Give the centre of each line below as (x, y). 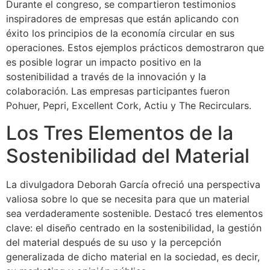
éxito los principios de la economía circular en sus (120, 33)
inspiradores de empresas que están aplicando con (122, 19)
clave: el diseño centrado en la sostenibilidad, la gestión (134, 228)
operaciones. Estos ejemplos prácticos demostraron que (135, 48)
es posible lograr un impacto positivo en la (104, 62)
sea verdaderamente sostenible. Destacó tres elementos (134, 213)
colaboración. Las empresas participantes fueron (118, 91)
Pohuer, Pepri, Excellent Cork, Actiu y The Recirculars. (129, 106)
